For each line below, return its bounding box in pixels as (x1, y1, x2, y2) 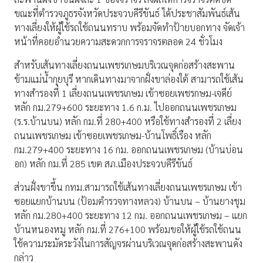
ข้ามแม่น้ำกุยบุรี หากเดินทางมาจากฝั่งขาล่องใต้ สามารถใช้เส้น (14, 73, 244, 86)
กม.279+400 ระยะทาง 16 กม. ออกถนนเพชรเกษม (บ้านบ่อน (14, 143, 243, 156)
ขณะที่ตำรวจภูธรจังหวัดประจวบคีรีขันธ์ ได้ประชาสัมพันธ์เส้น (14, 7, 240, 20)
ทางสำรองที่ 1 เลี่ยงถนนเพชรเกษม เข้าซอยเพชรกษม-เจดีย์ (14, 87, 232, 100)
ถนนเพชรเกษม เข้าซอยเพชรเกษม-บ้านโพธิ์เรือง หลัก (14, 129, 211, 142)
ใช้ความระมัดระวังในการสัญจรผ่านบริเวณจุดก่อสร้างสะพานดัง (14, 237, 242, 250)
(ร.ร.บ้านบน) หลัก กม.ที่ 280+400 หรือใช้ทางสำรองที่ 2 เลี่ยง (14, 115, 241, 128)
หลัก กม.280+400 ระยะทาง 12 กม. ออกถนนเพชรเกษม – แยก (14, 209, 247, 222)
